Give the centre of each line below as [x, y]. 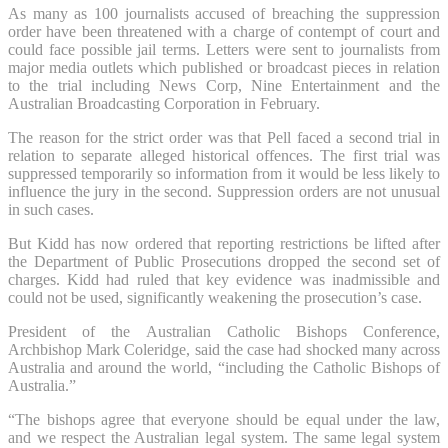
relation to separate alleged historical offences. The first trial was [224, 155]
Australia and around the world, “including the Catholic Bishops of [224, 367]
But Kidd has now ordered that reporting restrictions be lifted [207, 243]
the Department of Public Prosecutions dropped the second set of [224, 261]
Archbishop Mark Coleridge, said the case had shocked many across [224, 349]
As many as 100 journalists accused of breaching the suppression [224, 13]
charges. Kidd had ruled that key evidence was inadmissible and [224, 279]
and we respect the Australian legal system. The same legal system [224, 437]
